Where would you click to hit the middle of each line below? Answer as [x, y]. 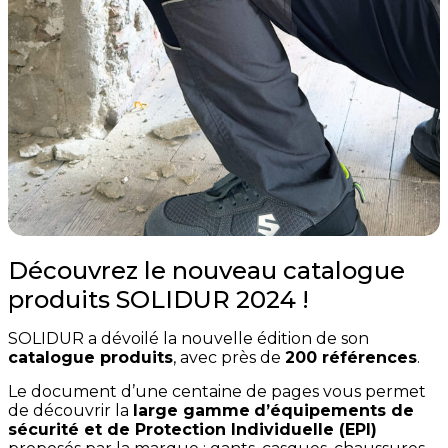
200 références [351, 358]
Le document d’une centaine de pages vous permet [217, 392]
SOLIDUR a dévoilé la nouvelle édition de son [188, 339]
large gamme [191, 411]
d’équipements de [334, 411]
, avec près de [229, 358]
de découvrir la [70, 411]
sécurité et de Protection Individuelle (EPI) [192, 430]
